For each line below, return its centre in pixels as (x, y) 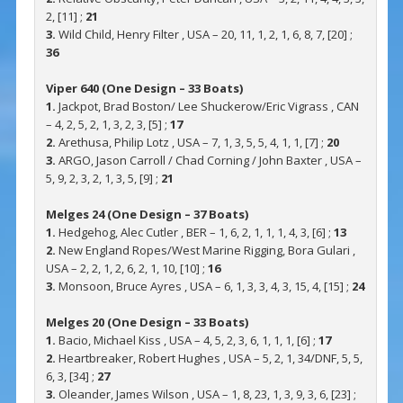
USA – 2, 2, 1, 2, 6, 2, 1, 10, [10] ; (126, 269)
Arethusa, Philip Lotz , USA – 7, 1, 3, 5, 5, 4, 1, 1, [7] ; (191, 143)
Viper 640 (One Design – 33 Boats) (144, 89)
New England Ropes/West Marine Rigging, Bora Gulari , (205, 251)
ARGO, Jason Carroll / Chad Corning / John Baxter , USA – (208, 161)
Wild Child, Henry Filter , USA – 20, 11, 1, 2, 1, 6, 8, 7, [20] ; (204, 35)
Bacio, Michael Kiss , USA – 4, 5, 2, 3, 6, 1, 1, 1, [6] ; (187, 340)
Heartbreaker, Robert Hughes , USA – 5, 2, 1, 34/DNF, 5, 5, (209, 358)
